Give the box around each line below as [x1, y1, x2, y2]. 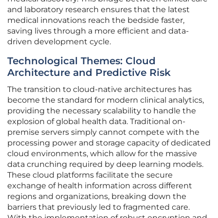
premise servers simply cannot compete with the [7, 127, 200, 137]
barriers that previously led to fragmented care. [7, 202, 190, 212]
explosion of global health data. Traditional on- [7, 117, 185, 127]
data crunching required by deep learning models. [7, 160, 203, 169]
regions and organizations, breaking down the [7, 192, 186, 201]
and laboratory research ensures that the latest [7, 5, 190, 15]
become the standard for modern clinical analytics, [7, 95, 204, 105]
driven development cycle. [7, 37, 111, 47]
